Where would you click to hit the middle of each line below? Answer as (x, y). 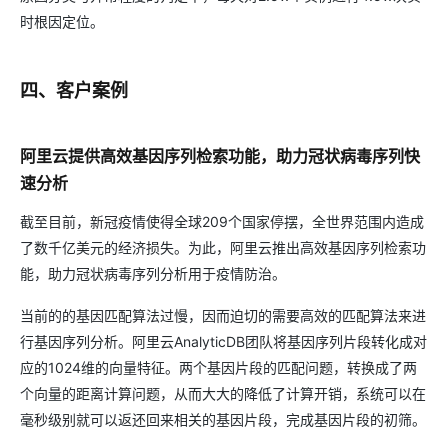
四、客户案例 (74, 91)
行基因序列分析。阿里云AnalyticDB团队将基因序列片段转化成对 (223, 342)
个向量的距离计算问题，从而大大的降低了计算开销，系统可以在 (223, 394)
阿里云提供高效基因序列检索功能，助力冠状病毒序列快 (220, 156)
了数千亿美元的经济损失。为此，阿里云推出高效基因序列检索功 (223, 248)
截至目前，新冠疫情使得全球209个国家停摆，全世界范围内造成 (222, 222)
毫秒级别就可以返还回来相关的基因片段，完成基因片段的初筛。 (223, 420)
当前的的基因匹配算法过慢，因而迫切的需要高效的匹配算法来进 (223, 316)
